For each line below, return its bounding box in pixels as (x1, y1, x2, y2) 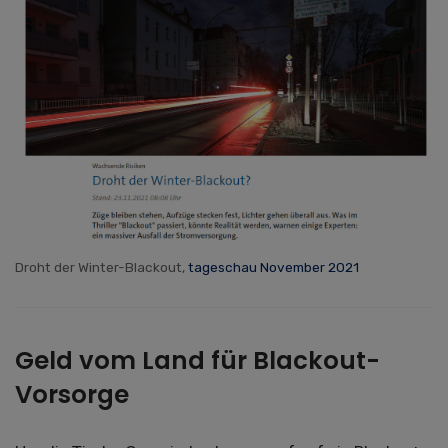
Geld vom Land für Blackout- (15, 343, 380, 379)
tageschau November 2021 (188, 259, 359, 276)
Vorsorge (15, 377, 129, 413)
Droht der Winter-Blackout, (15, 259, 188, 276)
